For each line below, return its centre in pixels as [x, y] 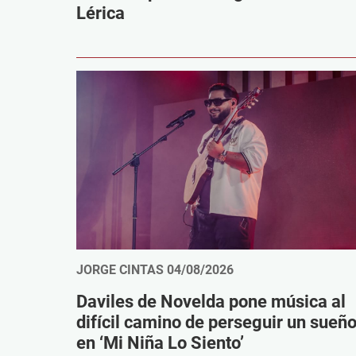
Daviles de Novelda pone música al [211, 302]
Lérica [101, 14]
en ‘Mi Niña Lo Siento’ [160, 343]
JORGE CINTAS [120, 270]
